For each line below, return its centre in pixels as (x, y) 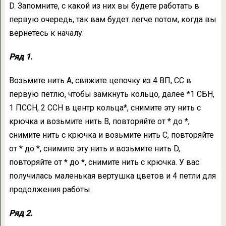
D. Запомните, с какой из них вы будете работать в (104, 6)
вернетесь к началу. (46, 33)
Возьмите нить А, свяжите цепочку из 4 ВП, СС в (100, 81)
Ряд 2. (20, 213)
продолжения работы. (50, 190)
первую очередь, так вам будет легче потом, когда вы (112, 20)
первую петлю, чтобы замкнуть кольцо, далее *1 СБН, (111, 94)
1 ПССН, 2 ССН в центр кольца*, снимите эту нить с (105, 108)
